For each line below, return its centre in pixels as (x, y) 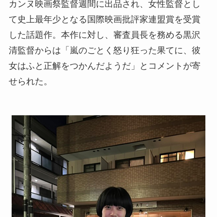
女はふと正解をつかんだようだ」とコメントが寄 (104, 66)
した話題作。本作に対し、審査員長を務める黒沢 (104, 35)
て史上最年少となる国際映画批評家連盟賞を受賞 (104, 19)
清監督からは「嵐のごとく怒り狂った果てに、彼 (104, 50)
